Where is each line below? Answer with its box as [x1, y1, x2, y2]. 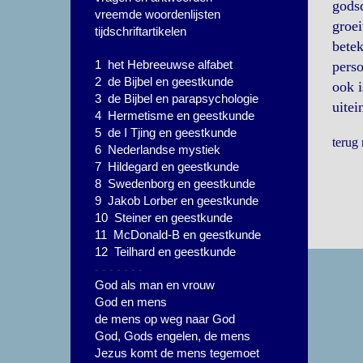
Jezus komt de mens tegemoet [95, 346, 259, 360]
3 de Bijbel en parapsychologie [95, 92, 258, 105]
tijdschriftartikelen [95, 24, 186, 38]
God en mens [95, 295, 167, 309]
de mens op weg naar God [95, 312, 235, 326]
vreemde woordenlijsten [95, 7, 220, 21]
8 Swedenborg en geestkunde [95, 177, 255, 190]
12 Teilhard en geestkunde [95, 245, 236, 258]
